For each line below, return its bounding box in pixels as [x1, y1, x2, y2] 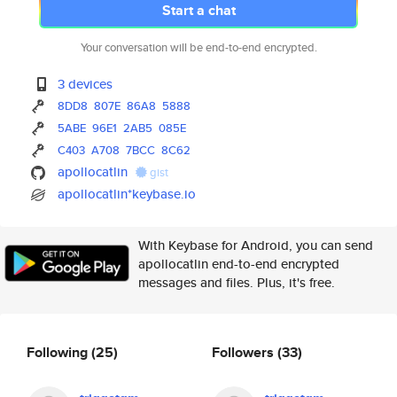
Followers [212, 341, 277, 362]
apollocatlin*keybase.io [58, 184, 197, 203]
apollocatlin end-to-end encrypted [138, 254, 339, 273]
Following [27, 341, 91, 362]
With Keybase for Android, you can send [138, 236, 373, 254]
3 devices [58, 74, 113, 93]
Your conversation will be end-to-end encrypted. [80, 39, 317, 56]
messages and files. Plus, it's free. [138, 273, 335, 292]
